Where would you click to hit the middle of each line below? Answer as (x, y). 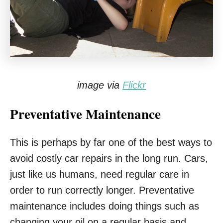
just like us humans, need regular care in (100, 174)
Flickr (134, 85)
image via (100, 85)
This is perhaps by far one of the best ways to (111, 142)
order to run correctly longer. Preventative (102, 190)
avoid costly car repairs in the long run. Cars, (109, 158)
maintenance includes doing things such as (105, 206)
